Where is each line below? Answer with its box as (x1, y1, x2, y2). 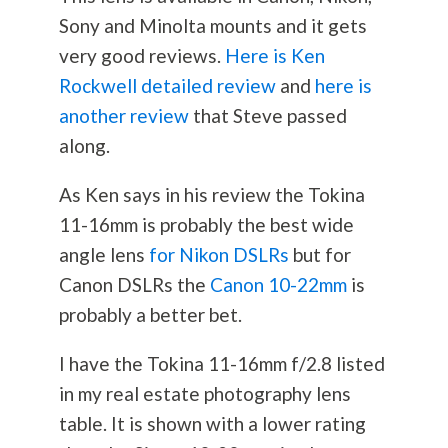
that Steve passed (188, 103, 347, 127)
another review (58, 103, 189, 127)
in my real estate (58, 381, 204, 405)
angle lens (58, 242, 149, 266)
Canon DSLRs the (58, 272, 210, 296)
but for (288, 242, 351, 266)
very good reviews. (58, 43, 225, 67)
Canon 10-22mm (209, 272, 347, 296)
